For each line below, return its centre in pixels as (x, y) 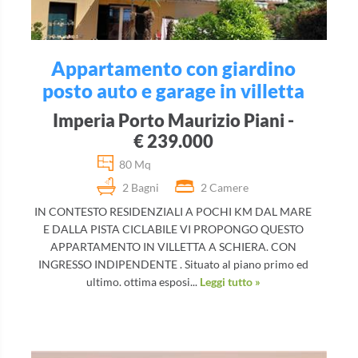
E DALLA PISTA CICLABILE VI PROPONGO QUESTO (173, 229)
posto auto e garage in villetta (173, 90)
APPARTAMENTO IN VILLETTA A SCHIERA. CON (173, 246)
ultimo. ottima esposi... (143, 281)
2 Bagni (141, 187)
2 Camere (225, 187)
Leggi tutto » (230, 281)
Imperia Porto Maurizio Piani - (173, 120)
